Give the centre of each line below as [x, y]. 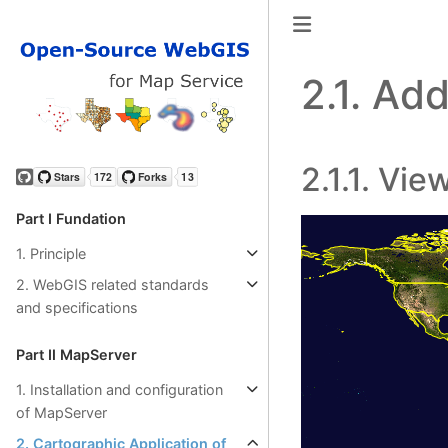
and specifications [77, 307]
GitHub [44, 190]
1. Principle [51, 253]
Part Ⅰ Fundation [71, 218]
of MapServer [61, 412]
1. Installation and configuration [119, 389]
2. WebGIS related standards [112, 284]
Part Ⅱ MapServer [76, 354]
